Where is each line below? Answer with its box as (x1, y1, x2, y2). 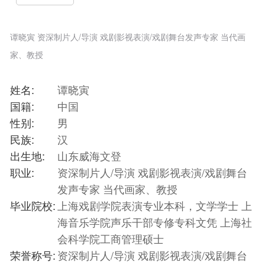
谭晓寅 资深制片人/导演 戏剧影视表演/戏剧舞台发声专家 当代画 (10, 30, 245, 43)
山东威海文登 (57, 147, 121, 163)
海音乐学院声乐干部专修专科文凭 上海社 (57, 214, 252, 230)
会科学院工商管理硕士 (57, 230, 164, 246)
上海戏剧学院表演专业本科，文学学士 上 (57, 197, 252, 213)
